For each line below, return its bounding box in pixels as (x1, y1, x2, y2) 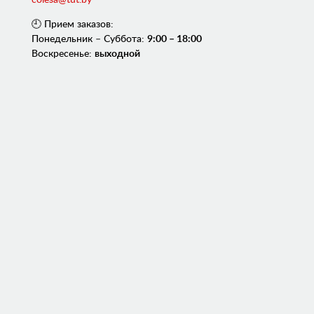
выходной (95, 48, 140, 59)
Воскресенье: (32, 48, 95, 59)
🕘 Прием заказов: (32, 19, 114, 29)
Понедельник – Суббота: (32, 34, 147, 44)
